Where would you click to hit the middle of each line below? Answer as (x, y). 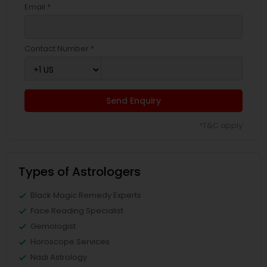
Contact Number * (59, 49)
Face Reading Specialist (77, 211)
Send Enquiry (133, 101)
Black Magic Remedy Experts (86, 195)
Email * (38, 7)
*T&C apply (221, 125)
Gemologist (53, 226)
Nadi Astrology (59, 257)
